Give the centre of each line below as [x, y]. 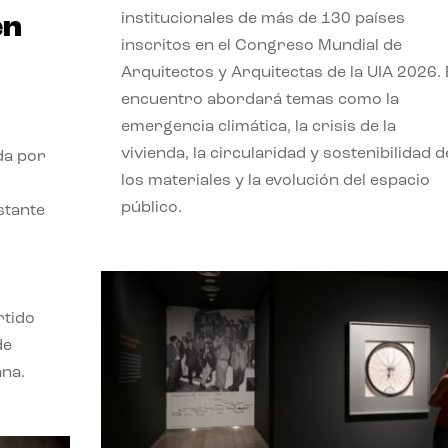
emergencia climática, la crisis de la [258, 127]
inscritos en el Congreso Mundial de [261, 46]
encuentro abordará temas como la [259, 100]
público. [151, 208]
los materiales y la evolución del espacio [275, 181]
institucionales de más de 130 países [262, 19]
